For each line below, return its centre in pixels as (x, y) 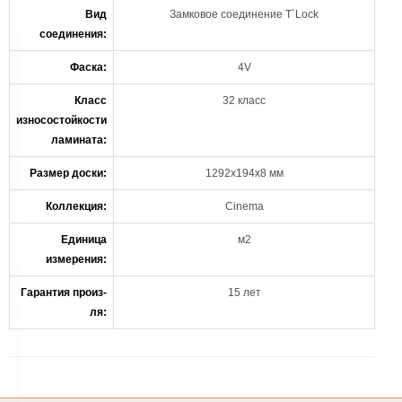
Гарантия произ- (64, 293)
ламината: (79, 140)
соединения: (73, 34)
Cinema (244, 206)
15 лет (244, 293)
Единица (84, 240)
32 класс (244, 100)
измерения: (76, 259)
